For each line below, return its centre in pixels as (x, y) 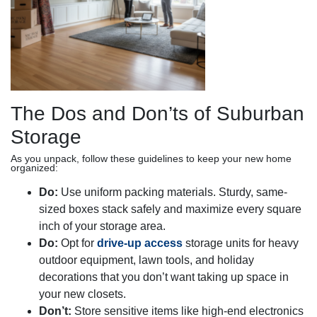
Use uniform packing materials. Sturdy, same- (173, 192)
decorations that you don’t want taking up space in (164, 277)
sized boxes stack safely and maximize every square (170, 209)
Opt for (77, 243)
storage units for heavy (241, 243)
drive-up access (140, 243)
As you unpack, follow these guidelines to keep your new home (151, 159)
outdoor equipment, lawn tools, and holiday (146, 260)
